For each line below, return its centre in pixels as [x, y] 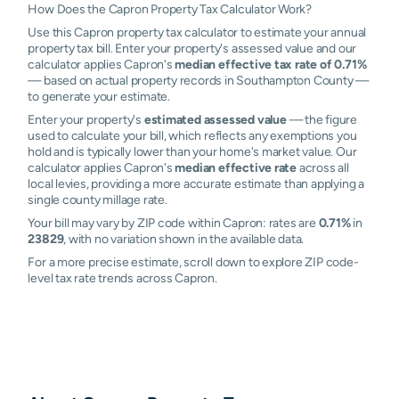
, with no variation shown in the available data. [184, 239]
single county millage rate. [98, 199]
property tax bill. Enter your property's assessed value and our [192, 48]
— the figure [322, 119]
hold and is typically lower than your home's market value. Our [192, 151]
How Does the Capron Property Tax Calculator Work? [170, 9]
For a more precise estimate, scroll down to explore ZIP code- [193, 262]
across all [323, 167]
